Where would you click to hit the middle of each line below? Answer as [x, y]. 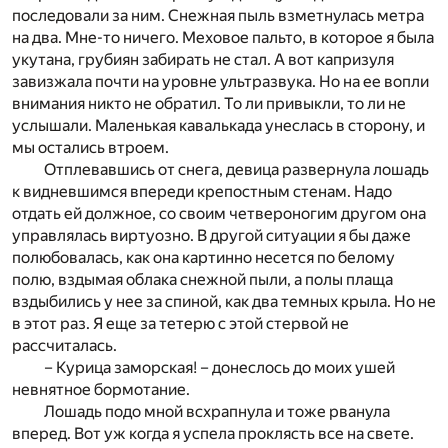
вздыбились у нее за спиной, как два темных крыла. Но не [224, 302]
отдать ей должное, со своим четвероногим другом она [219, 214]
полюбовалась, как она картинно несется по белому [203, 258]
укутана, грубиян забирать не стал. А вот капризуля [203, 60]
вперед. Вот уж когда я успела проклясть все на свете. [213, 434]
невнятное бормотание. [101, 390]
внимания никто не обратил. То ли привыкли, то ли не [209, 104]
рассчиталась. [64, 346]
